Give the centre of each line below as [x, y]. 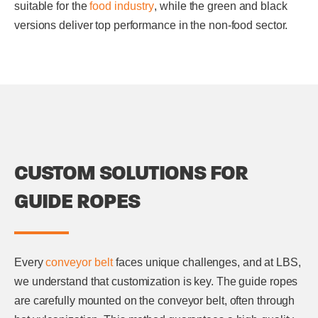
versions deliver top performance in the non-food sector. [151, 25]
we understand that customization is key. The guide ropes [156, 281]
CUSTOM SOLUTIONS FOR [131, 172]
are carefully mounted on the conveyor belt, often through [155, 300]
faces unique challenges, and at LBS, [207, 262]
